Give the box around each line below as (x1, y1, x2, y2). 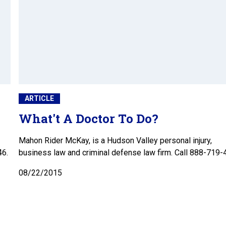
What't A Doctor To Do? (19, 110, 158, 127)
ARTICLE (25, 94, 54, 103)
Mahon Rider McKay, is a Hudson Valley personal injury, (19, 136, 212, 146)
